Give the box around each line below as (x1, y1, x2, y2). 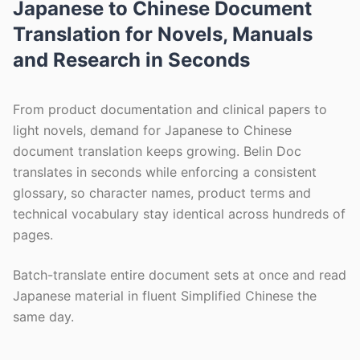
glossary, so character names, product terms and (13, 185, 311, 201)
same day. (13, 309, 74, 325)
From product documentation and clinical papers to (13, 101, 327, 117)
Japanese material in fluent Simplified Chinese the (13, 288, 317, 304)
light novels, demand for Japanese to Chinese (13, 122, 292, 138)
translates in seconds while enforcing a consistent (13, 164, 317, 180)
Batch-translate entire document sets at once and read (13, 267, 346, 283)
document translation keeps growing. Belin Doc (13, 143, 301, 159)
